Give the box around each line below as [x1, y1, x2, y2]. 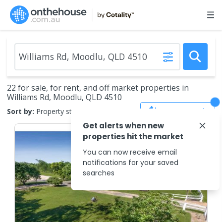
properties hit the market [83, 131, 183, 142]
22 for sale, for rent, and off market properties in [7, 82, 189, 93]
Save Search [163, 106, 207, 116]
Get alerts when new [83, 120, 164, 131]
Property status [36, 106, 86, 116]
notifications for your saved [83, 158, 178, 167]
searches [83, 168, 114, 178]
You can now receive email [83, 147, 177, 157]
